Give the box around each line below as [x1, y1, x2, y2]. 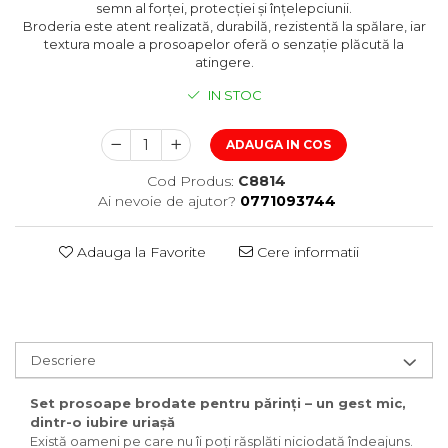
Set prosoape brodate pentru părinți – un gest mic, [30, 395, 406, 411]
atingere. [194, 54, 254, 70]
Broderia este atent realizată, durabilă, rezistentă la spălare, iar [22, 18, 426, 34]
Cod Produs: [147, 172, 234, 190]
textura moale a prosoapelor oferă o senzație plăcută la [44, 36, 404, 52]
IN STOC [204, 87, 262, 103]
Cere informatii [253, 243, 359, 261]
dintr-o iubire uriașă [30, 414, 175, 430]
